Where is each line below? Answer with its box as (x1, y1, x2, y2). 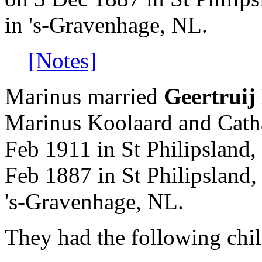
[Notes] (28, 48, 96, 74)
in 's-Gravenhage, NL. (5, 12, 208, 38)
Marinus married (5, 84, 164, 109)
